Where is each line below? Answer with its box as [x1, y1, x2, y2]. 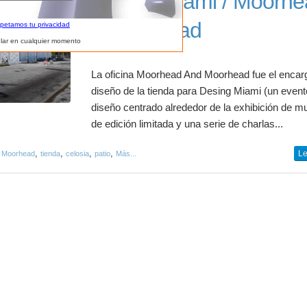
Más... [116, 149, 136, 158]
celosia [66, 149, 89, 158]
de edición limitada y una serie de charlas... [91, 119, 284, 130]
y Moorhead [91, 18, 202, 42]
